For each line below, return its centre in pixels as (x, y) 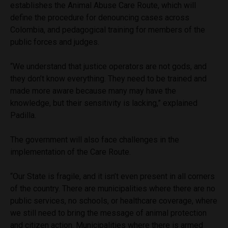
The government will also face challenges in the (95, 140)
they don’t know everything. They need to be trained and (108, 79)
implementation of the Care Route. (72, 152)
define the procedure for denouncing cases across (100, 18)
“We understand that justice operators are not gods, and (108, 67)
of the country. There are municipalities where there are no (113, 189)
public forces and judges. (55, 42)
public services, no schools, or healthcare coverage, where (114, 201)
